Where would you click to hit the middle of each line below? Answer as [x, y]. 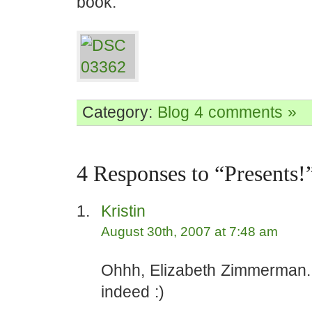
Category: [120, 112]
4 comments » [245, 112]
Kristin [123, 211]
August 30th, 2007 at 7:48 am [189, 232]
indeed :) [133, 292]
